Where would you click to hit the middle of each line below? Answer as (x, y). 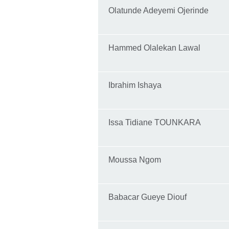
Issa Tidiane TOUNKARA (155, 123)
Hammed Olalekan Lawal (154, 48)
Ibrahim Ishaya (135, 85)
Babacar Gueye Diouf (148, 197)
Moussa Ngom (135, 160)
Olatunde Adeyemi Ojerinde (159, 11)
